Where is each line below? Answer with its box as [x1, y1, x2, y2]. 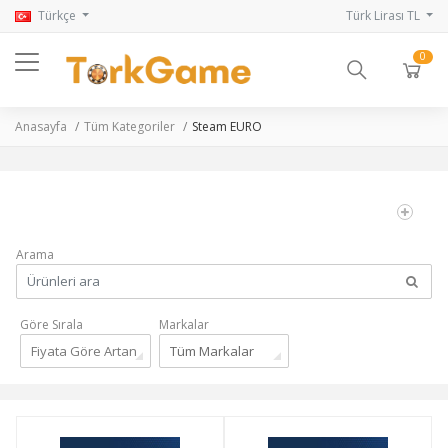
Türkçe [38, 7, 76, 24]
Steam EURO [192, 118, 262, 136]
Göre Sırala [20, 316, 83, 334]
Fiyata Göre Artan [31, 342, 137, 361]
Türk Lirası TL [345, 7, 423, 24]
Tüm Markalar [169, 342, 254, 361]
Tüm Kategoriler [84, 118, 175, 136]
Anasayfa [15, 118, 67, 136]
